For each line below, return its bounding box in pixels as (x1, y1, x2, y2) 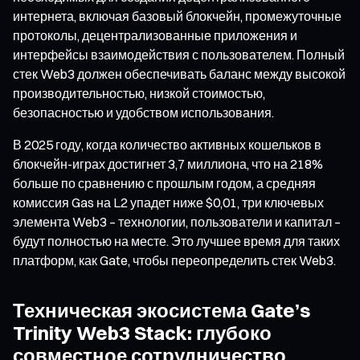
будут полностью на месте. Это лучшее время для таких (13, 232, 340, 249)
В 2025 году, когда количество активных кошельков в (13, 136, 321, 153)
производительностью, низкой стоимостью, (13, 84, 265, 101)
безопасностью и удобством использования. (13, 104, 274, 121)
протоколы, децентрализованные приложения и (13, 27, 297, 43)
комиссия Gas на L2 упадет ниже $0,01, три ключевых (13, 194, 324, 211)
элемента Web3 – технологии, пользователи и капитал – (13, 213, 341, 230)
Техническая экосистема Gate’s (13, 297, 310, 322)
